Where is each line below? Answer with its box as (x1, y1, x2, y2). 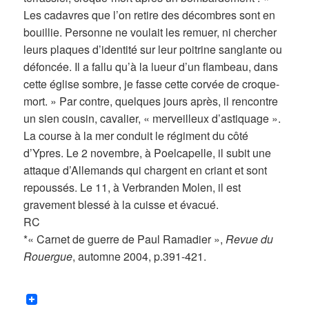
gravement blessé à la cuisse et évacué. (23, 197, 219, 213)
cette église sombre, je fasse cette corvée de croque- (23, 76, 280, 92)
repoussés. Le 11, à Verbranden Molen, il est (23, 179, 241, 196)
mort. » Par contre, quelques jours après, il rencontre (23, 93, 279, 110)
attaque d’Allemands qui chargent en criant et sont (23, 162, 268, 179)
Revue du (226, 231, 274, 248)
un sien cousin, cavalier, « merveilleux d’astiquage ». (23, 110, 281, 127)
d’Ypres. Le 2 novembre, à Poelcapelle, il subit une (23, 145, 272, 161)
